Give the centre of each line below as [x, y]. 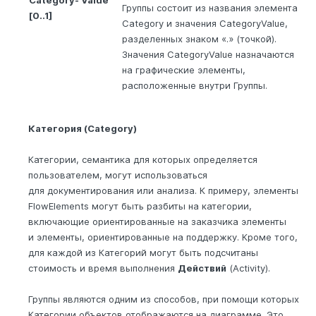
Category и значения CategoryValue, [205, 23]
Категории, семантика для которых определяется [143, 159]
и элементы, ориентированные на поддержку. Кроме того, [163, 237]
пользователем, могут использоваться [118, 175]
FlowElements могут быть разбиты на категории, [140, 206]
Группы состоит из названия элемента [210, 7]
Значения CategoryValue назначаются [208, 54]
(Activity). [248, 268]
